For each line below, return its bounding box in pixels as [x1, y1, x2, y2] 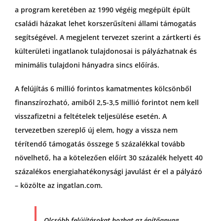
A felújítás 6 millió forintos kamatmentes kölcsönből [14, 84, 191, 94]
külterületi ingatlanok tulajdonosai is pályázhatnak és [14, 46, 197, 56]
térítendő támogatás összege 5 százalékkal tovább [14, 139, 185, 149]
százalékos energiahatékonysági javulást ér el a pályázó [14, 167, 202, 177]
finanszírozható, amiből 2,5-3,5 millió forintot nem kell [14, 98, 199, 108]
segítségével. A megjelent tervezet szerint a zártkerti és [14, 33, 201, 42]
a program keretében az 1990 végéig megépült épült [14, 5, 190, 15]
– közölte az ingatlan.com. [14, 181, 103, 190]
